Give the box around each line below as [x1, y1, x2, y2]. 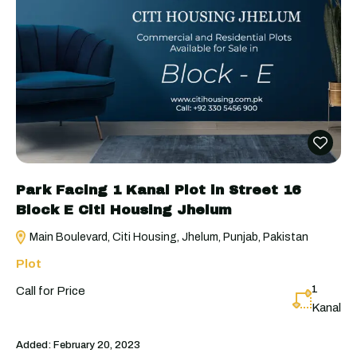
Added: [16, 339, 51, 351]
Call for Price [16, 284, 85, 297]
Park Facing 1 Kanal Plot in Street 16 [16, 182, 300, 198]
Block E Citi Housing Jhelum [16, 202, 232, 218]
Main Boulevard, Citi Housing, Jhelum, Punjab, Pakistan [27, 230, 308, 243]
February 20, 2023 [51, 339, 140, 351]
